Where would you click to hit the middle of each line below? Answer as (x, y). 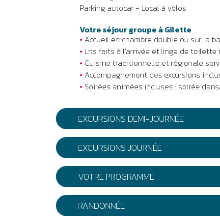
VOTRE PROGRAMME (116, 177)
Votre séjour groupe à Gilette (136, 29)
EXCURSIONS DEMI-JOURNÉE (131, 119)
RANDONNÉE (101, 206)
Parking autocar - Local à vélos (133, 8)
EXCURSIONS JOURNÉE (120, 148)
